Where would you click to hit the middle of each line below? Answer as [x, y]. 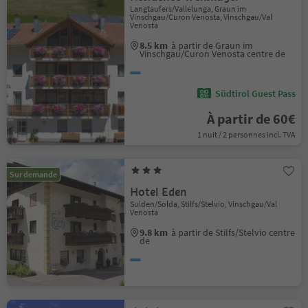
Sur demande [33, 174]
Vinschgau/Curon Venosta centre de [213, 54]
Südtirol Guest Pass [255, 93]
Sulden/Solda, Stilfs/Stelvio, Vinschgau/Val [204, 204]
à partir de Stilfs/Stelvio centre [233, 232]
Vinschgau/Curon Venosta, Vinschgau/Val [201, 17]
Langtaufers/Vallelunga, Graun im [188, 9]
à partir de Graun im [212, 45]
